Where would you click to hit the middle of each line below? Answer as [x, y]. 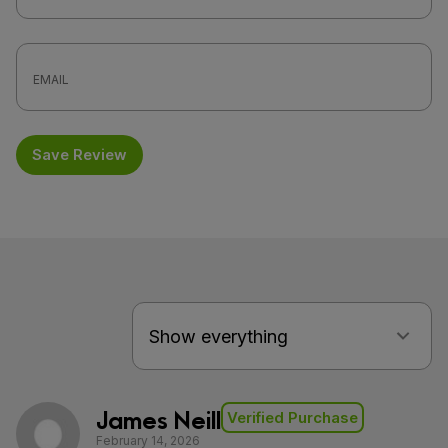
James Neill [158, 417]
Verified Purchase [292, 417]
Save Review [79, 154]
